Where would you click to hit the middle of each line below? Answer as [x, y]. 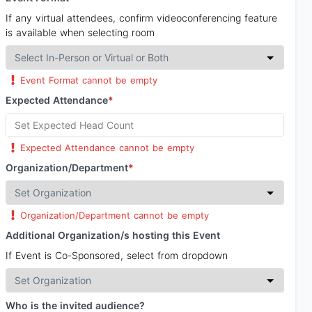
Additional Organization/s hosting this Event [113, 235]
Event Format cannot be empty [89, 80]
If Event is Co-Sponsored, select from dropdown [117, 255]
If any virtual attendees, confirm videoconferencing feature [141, 18]
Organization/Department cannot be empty [115, 215]
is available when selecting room [80, 32]
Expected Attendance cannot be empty [108, 148]
